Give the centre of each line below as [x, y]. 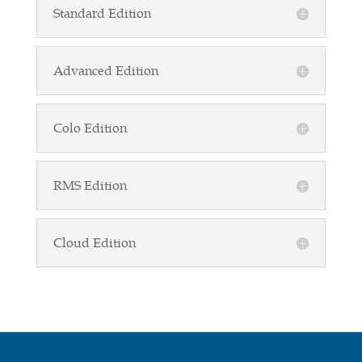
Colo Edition [90, 128]
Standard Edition [102, 13]
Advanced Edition [105, 71]
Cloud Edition [94, 243]
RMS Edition [90, 185]
